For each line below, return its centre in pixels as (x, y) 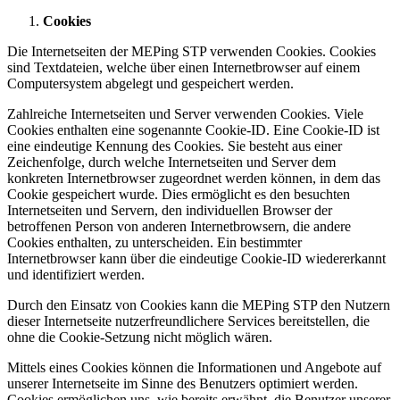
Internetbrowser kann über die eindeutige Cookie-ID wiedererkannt (196, 258)
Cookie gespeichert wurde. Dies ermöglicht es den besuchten (179, 194)
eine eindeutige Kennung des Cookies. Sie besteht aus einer (175, 146)
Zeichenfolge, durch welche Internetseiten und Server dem (171, 162)
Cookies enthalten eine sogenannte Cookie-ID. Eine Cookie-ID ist (193, 129)
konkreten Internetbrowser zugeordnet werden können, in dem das (194, 178)
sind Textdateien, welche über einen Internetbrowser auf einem (183, 67)
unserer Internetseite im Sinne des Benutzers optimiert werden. (183, 383)
